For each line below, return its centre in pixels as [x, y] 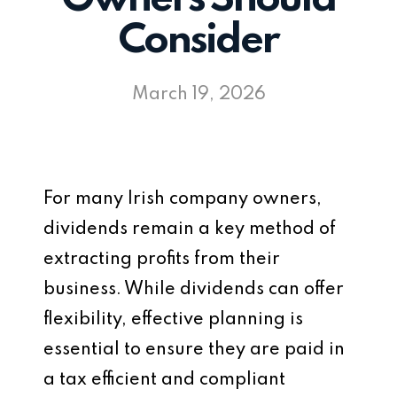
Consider [198, 41]
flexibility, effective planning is [173, 320]
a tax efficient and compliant [164, 380]
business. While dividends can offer [194, 290]
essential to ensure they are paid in [194, 350]
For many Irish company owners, [183, 199]
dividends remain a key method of [190, 230]
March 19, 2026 [198, 95]
